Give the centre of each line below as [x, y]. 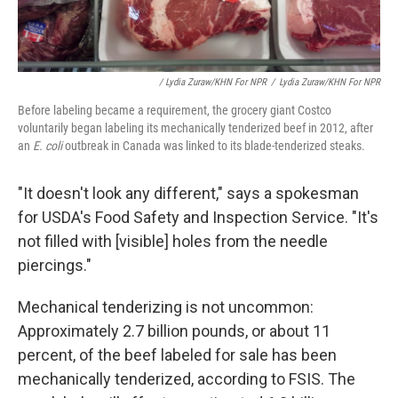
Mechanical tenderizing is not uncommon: [166, 306]
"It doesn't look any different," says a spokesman [188, 193]
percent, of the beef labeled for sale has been [177, 354]
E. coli [48, 145]
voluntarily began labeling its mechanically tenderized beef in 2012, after [195, 127]
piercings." [55, 265]
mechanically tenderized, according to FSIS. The [187, 378]
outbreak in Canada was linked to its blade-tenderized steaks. [214, 145]
